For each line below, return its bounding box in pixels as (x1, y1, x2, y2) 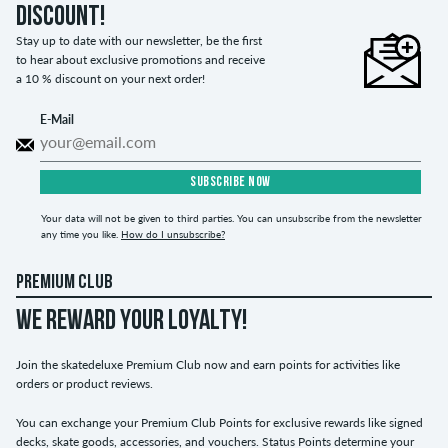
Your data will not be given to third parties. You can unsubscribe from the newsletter (41, 211, 422, 224)
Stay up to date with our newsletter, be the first (16, 32, 262, 48)
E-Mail (40, 111, 74, 127)
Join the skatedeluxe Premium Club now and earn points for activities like (16, 356, 400, 372)
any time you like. (41, 227, 121, 240)
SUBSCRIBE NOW (190, 174, 271, 190)
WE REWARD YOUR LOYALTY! (16, 307, 247, 336)
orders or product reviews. (16, 375, 153, 391)
